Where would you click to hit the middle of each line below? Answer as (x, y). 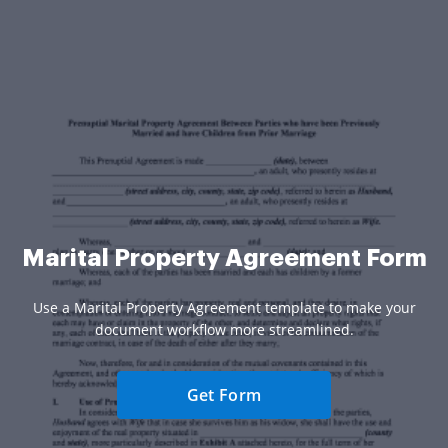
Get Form (224, 395)
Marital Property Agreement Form (224, 258)
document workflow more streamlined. (224, 330)
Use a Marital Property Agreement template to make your (224, 308)
